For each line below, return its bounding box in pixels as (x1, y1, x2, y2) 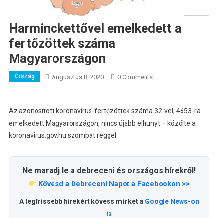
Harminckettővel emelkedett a (8, 20, 182, 36)
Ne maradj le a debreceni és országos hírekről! (22, 165, 196, 175)
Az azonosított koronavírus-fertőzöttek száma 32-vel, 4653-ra (8, 107, 200, 115)
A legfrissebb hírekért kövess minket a (19, 197, 145, 205)
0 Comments (117, 73, 153, 81)
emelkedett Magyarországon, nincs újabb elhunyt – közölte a (8, 119, 196, 127)
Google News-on (145, 197, 199, 205)
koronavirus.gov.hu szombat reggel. (8, 131, 118, 139)
